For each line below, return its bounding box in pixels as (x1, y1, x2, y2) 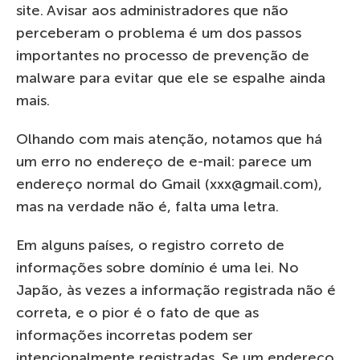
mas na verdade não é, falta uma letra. (16, 197, 279, 215)
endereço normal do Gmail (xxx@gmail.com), (16, 174, 322, 193)
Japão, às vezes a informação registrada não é (16, 280, 336, 299)
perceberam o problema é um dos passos (16, 23, 301, 42)
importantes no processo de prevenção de (16, 46, 309, 64)
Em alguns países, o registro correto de (16, 235, 284, 254)
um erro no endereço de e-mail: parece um (16, 152, 312, 170)
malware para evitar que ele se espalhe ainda (16, 68, 325, 87)
